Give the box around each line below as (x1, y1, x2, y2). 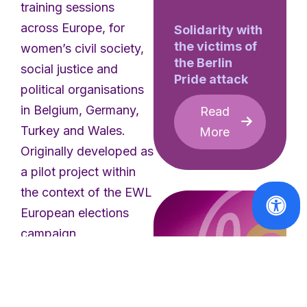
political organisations (21, 82, 144, 97)
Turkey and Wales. (21, 123, 125, 138)
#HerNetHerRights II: (21, 246, 147, 261)
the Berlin (174, 55, 232, 70)
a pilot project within (21, 164, 136, 179)
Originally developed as (21, 143, 153, 158)
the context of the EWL (21, 184, 152, 199)
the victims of (174, 38, 257, 53)
